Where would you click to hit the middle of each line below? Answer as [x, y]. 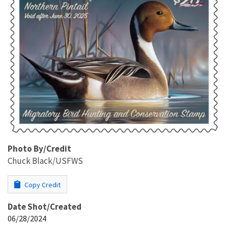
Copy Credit [42, 184]
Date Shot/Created [45, 206]
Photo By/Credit [39, 148]
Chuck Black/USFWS [45, 161]
